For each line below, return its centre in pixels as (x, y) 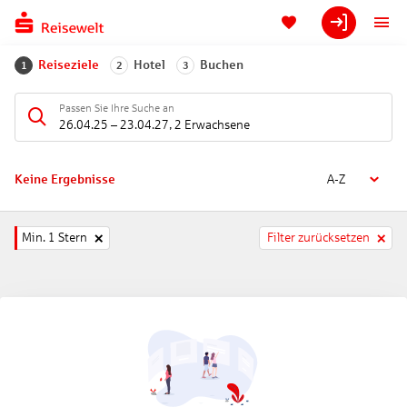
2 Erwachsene (212, 124)
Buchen (222, 65)
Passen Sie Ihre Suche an (117, 108)
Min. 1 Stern (55, 238)
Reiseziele (69, 65)
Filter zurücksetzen (318, 238)
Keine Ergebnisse (65, 179)
